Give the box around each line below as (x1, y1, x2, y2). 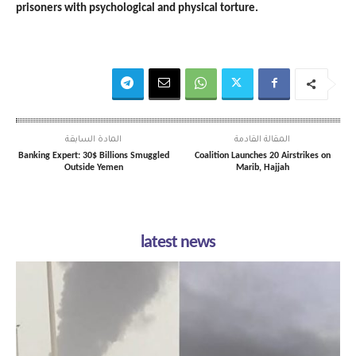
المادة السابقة (65, 134, 122, 145)
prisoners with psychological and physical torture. (16, 2, 258, 14)
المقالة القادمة (234, 134, 291, 145)
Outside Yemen (64, 162, 123, 172)
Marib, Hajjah (235, 162, 289, 172)
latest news (141, 233, 215, 252)
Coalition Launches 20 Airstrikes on (194, 150, 331, 161)
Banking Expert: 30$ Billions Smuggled (17, 150, 169, 161)
